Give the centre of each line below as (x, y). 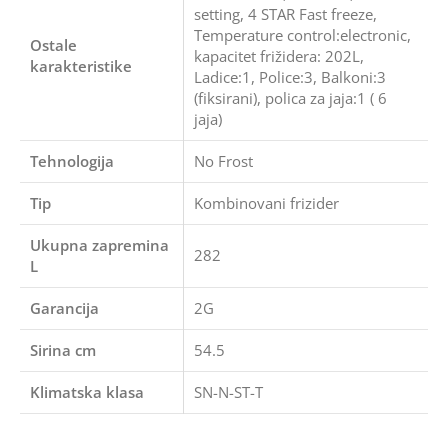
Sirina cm (63, 350)
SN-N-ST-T (228, 392)
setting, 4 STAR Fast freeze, (285, 14)
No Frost (223, 161)
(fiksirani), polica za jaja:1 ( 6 (290, 98)
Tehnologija (72, 161)
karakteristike (81, 66)
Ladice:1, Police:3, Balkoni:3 (290, 77)
